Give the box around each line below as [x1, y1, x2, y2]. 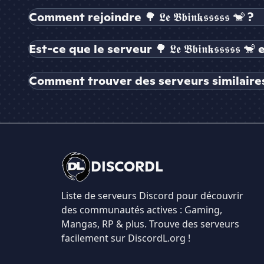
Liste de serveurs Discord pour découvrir [61, 189, 243, 203]
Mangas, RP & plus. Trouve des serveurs [61, 217, 239, 231]
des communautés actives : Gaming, [61, 203, 222, 217]
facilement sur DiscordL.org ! [61, 232, 190, 245]
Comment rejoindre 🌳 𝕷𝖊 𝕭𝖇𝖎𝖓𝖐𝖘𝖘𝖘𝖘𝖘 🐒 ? [29, 9, 253, 25]
